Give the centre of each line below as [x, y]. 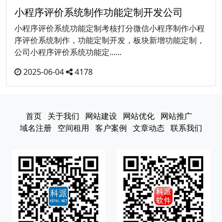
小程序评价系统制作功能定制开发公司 [99, 12]
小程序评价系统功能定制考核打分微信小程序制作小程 [110, 28]
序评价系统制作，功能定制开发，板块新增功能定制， [110, 40]
